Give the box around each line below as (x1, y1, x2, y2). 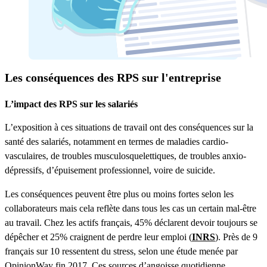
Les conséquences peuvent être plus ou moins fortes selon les (5, 188, 234, 199)
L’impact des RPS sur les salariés (5, 98, 138, 109)
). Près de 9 (215, 231, 257, 242)
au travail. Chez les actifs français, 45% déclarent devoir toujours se (5, 217, 257, 228)
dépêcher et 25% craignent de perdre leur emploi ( (5, 231, 192, 242)
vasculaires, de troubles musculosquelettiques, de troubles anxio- (5, 150, 246, 161)
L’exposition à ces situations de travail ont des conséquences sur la (5, 122, 253, 132)
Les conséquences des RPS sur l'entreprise (5, 70, 221, 84)
